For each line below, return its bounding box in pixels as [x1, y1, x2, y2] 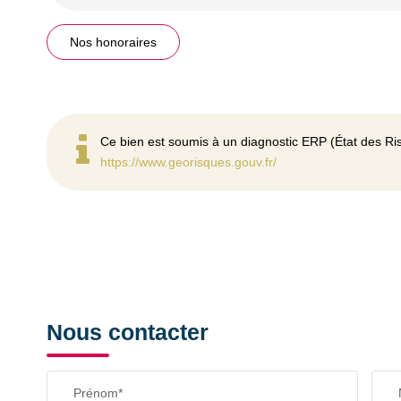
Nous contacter [47, 320, 209, 345]
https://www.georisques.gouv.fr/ [100, 155, 277, 169]
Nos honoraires [70, 35, 157, 49]
